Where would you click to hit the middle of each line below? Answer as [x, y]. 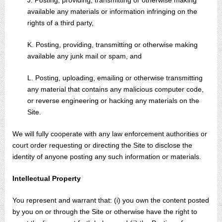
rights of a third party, [60, 23]
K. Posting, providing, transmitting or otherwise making [112, 45]
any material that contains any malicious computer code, [115, 89]
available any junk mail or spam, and [84, 56]
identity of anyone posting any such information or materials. [107, 157]
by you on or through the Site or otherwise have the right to [105, 212]
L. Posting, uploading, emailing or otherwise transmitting [115, 78]
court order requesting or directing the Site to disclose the [102, 145]
